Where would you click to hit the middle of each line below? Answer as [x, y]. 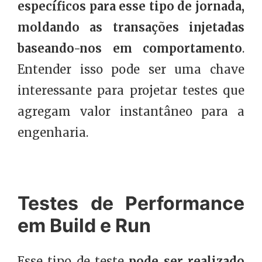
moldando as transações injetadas [131, 27]
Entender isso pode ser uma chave [131, 70]
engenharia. [53, 133]
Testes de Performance [131, 204]
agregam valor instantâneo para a [131, 112]
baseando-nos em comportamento [130, 49]
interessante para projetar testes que [131, 91]
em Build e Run [84, 226]
